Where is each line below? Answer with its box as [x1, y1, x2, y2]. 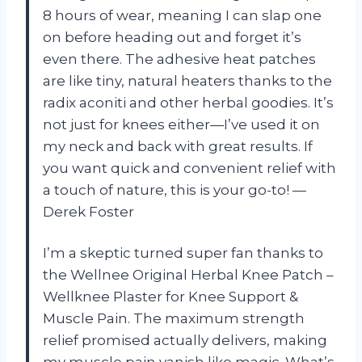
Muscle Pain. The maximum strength [43, 310, 305, 327]
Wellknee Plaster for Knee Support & [43, 288, 298, 305]
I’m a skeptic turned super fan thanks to [43, 245, 323, 262]
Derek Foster [43, 204, 134, 221]
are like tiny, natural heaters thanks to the [43, 73, 332, 90]
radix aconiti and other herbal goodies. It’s [43, 95, 334, 112]
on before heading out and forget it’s [43, 29, 301, 46]
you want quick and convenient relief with [43, 160, 336, 177]
